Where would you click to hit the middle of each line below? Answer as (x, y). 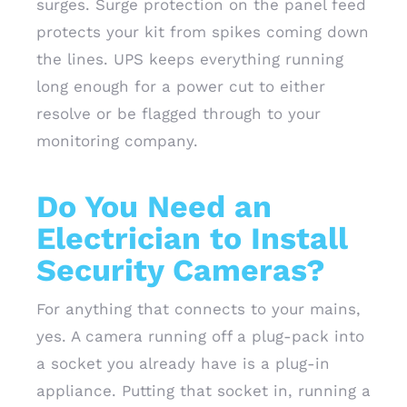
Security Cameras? (181, 270)
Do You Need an (154, 206)
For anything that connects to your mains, (199, 309)
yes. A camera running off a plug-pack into (200, 336)
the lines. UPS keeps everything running (190, 59)
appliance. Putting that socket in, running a (203, 391)
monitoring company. (117, 141)
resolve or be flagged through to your (179, 114)
